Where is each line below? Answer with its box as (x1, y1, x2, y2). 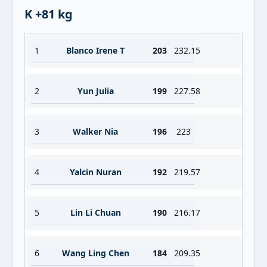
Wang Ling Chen (61, 247, 129, 259)
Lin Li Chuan (70, 207, 121, 218)
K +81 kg (24, 6, 73, 22)
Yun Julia (77, 85, 114, 97)
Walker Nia (73, 126, 118, 137)
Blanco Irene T (66, 45, 125, 56)
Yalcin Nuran (69, 166, 122, 178)
